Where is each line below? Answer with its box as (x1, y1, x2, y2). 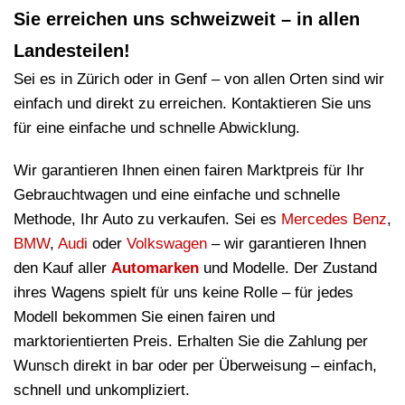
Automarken (111, 259, 199, 278)
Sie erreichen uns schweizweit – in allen (14, 9, 360, 30)
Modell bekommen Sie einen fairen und (14, 308, 275, 326)
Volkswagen (127, 235, 207, 253)
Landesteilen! (14, 41, 130, 61)
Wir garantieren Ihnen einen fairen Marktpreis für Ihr (14, 162, 364, 180)
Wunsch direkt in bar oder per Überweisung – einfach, (14, 357, 377, 375)
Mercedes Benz (281, 211, 387, 229)
